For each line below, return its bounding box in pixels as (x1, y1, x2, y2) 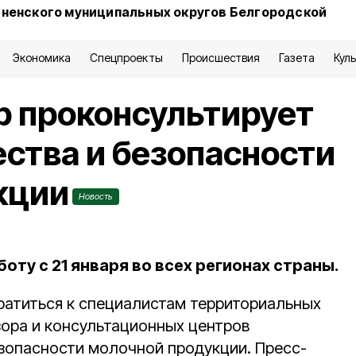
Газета (278, 51, 315, 64)
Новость (79, 191, 113, 202)
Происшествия (181, 51, 260, 64)
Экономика (12, 51, 72, 64)
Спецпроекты (90, 51, 163, 64)
